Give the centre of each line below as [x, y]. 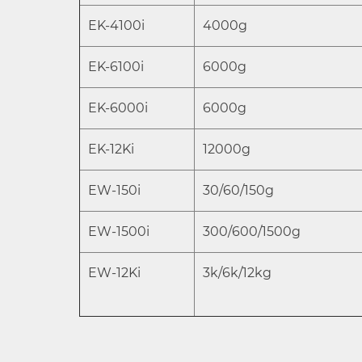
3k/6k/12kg [237, 273]
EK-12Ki [111, 149]
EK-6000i [118, 108]
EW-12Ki [114, 273]
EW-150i [114, 191]
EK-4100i [116, 26]
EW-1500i [119, 232]
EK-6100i [116, 67]
